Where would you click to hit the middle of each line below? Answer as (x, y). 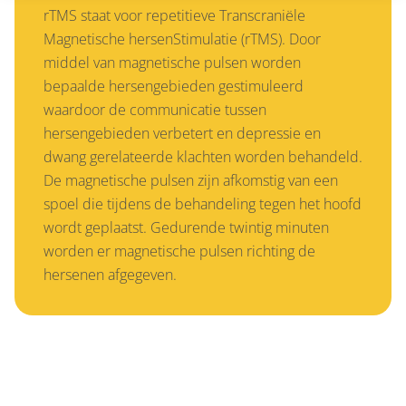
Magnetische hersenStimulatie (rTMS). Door (182, 39)
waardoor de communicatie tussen (155, 109)
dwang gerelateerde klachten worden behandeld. (203, 156)
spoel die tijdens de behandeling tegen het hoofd (203, 203)
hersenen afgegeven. (110, 274)
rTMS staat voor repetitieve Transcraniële (174, 15)
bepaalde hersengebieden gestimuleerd (174, 86)
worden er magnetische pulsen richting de (179, 251)
